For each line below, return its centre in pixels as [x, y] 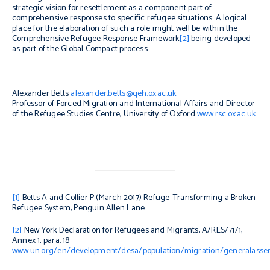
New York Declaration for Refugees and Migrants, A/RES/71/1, [132, 230]
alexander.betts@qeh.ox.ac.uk [124, 94]
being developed [220, 39]
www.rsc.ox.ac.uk [226, 114]
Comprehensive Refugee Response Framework [96, 39]
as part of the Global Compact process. [80, 49]
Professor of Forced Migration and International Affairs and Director [134, 104]
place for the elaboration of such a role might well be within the [125, 29]
